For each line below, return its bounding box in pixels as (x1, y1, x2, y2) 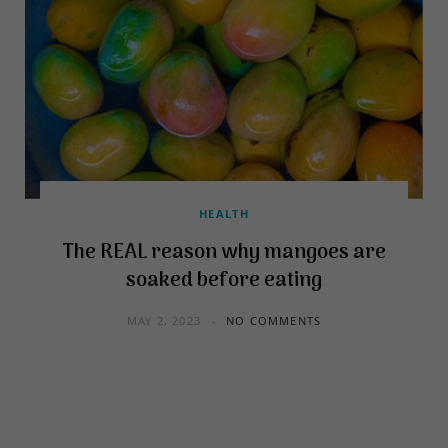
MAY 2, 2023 (126, 312, 202, 328)
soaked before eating (126, 264, 322, 297)
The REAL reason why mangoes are (62, 236, 386, 269)
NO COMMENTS (225, 312, 322, 328)
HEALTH (199, 205, 249, 221)
